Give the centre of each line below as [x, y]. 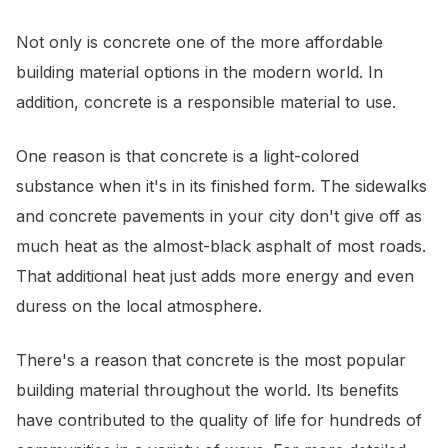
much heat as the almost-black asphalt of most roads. [221, 246]
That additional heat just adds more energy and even [215, 276]
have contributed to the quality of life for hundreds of [219, 420]
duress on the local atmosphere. [139, 306]
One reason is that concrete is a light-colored [187, 156]
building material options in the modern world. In [199, 72]
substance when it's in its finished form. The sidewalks [221, 186]
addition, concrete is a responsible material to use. [206, 102]
